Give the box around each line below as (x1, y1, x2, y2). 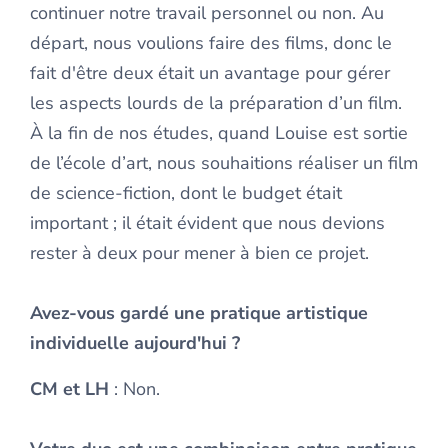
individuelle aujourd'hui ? (30, 331, 240, 356)
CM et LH (30, 377, 109, 402)
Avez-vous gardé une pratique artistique (30, 301, 368, 326)
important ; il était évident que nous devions (30, 211, 385, 236)
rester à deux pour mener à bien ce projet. (30, 241, 369, 266)
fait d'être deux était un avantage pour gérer (30, 61, 390, 86)
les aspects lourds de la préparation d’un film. (30, 91, 402, 116)
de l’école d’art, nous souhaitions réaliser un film (30, 151, 418, 176)
